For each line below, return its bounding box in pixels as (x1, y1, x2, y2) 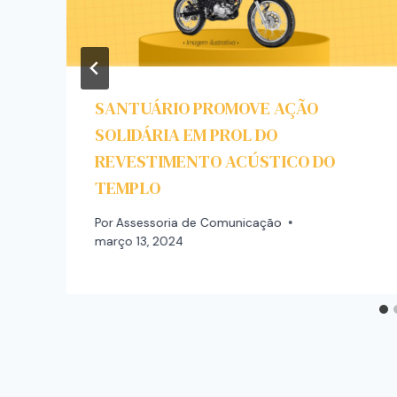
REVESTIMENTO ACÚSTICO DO (95, 149, 335, 175)
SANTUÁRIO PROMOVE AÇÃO (95, 96, 318, 121)
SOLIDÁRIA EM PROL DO (95, 122, 277, 148)
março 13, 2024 (95, 233, 183, 249)
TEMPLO (95, 175, 160, 201)
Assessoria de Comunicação (116, 214, 283, 230)
